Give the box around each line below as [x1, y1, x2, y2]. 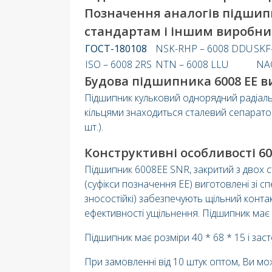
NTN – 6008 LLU [155, 57, 228, 71]
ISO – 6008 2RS [85, 57, 154, 71]
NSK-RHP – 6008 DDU [155, 41, 253, 55]
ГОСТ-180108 [85, 41, 147, 55]
